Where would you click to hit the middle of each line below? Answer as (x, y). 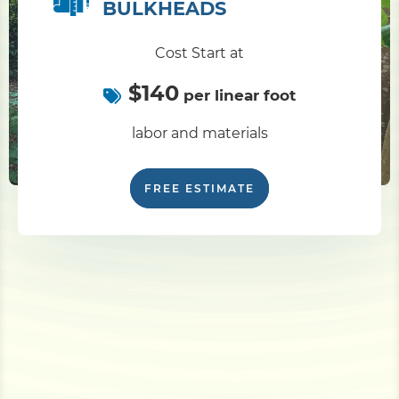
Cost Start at (199, 53)
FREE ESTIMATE (199, 188)
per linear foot (237, 95)
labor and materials (199, 133)
